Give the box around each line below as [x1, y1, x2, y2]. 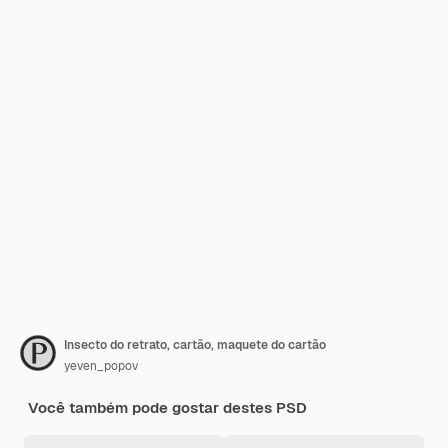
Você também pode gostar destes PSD [28, 398, 307, 417]
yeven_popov [64, 358, 138, 374]
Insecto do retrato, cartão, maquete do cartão [64, 337, 326, 353]
